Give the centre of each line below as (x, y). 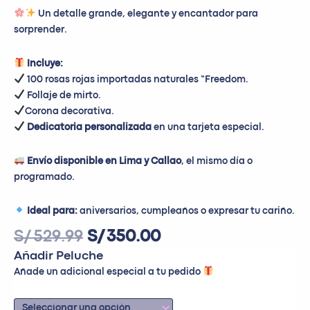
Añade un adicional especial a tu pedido (108, 272)
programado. (44, 177)
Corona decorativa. (69, 111)
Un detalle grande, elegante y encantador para (147, 13)
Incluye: (45, 63)
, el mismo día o (217, 161)
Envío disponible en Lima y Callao (104, 161)
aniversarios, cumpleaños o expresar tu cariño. (186, 211)
